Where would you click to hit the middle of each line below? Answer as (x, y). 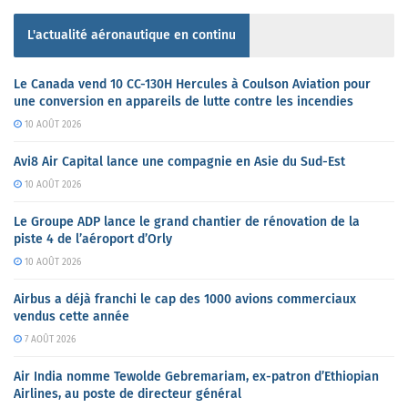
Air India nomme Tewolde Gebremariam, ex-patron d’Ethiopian (196, 377)
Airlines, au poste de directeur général (127, 394)
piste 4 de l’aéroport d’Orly (93, 239)
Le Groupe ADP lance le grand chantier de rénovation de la (187, 222)
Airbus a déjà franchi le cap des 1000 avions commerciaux (185, 299)
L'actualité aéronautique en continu (132, 35)
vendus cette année (71, 316)
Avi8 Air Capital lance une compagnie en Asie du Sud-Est (179, 162)
